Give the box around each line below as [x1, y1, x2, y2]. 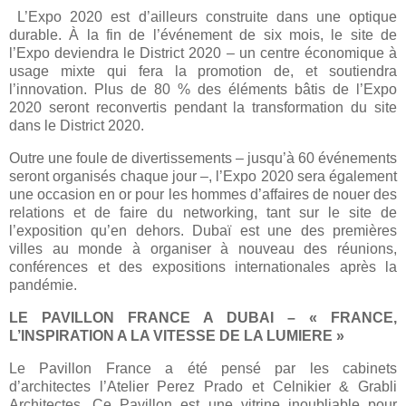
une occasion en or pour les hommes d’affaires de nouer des [9, 186, 397, 202]
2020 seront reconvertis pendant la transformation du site [9, 100, 397, 116]
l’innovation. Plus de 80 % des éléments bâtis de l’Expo [9, 82, 397, 98]
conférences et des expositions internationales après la [9, 258, 397, 275]
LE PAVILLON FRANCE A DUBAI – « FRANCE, [9, 309, 397, 325]
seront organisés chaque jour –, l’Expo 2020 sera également [9, 168, 397, 184]
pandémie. [9, 276, 77, 293]
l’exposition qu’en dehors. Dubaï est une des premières [9, 222, 397, 238]
